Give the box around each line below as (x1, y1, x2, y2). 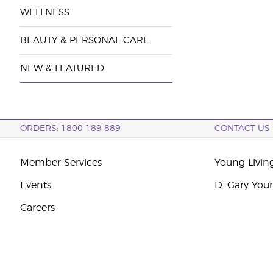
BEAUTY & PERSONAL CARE (19, 36, 149, 45)
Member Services (19, 158, 102, 168)
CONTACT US (214, 124, 271, 133)
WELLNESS (19, 8, 69, 17)
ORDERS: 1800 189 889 (19, 124, 121, 133)
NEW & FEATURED (19, 64, 104, 73)
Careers (19, 203, 55, 213)
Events (19, 180, 51, 190)
